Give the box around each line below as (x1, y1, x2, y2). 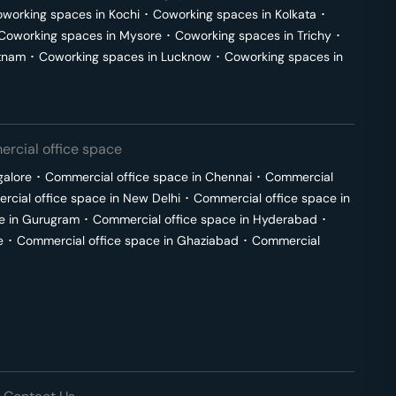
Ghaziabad (177, 232, 239, 248)
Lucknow (161, 49, 211, 65)
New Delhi (123, 190, 180, 206)
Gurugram (22, 211, 80, 227)
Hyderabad (253, 211, 317, 227)
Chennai (205, 169, 252, 185)
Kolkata (275, 6, 316, 22)
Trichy (297, 27, 331, 43)
